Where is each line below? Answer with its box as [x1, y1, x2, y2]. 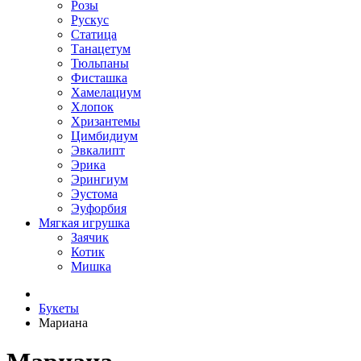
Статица [71, 27, 117, 41]
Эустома [71, 187, 118, 201]
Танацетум [71, 42, 131, 56]
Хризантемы [71, 114, 140, 128]
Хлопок [71, 100, 114, 114]
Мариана [39, 316, 88, 330]
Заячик [71, 230, 109, 244]
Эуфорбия [71, 201, 127, 215]
